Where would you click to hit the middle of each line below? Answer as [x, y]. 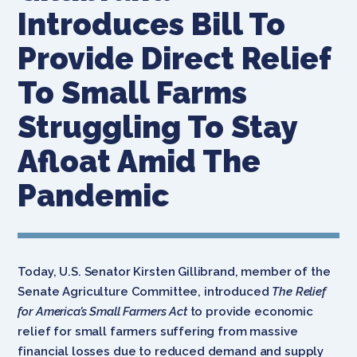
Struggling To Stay [157, 127]
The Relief [299, 291]
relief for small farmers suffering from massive [158, 331]
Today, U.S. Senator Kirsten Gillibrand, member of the [174, 271]
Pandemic [94, 195]
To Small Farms [133, 92]
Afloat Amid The [139, 161]
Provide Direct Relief [175, 58]
